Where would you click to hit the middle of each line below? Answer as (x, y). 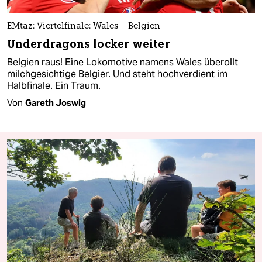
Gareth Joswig (56, 102)
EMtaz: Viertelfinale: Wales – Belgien (84, 26)
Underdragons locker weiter (89, 44)
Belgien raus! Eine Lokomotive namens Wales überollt (123, 62)
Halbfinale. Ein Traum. (54, 85)
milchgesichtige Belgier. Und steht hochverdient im (117, 74)
